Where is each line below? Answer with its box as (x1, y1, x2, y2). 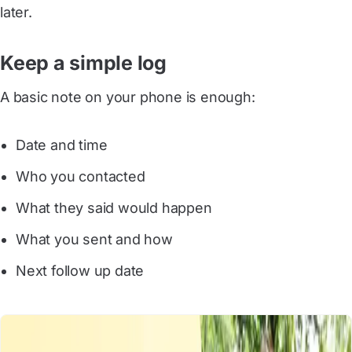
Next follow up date (16, 262, 145, 279)
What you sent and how (16, 231, 173, 247)
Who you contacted (16, 168, 145, 185)
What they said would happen (16, 200, 212, 216)
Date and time (16, 137, 108, 153)
